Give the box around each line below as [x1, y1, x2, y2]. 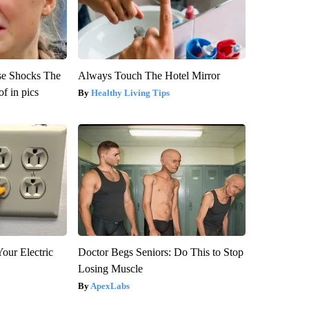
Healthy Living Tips [90, 88, 170, 99]
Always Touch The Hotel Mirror [77, 70, 220, 82]
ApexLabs [90, 281, 130, 292]
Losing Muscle [77, 263, 143, 275]
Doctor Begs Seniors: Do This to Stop [77, 246, 243, 259]
